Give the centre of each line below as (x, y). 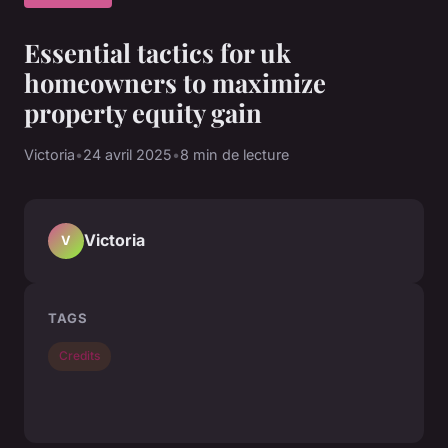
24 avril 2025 (127, 154)
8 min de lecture (234, 154)
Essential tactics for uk (157, 51)
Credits (80, 356)
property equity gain (143, 111)
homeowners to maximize (175, 81)
